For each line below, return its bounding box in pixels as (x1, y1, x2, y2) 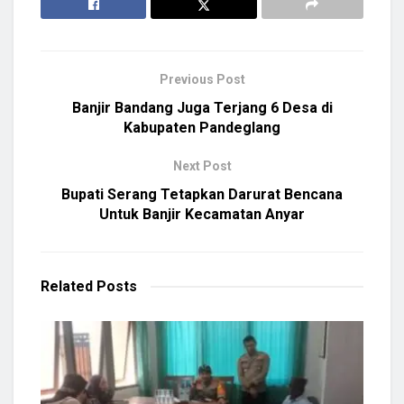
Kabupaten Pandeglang (124, 119, 280, 137)
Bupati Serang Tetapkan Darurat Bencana (61, 186, 343, 204)
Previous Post (159, 72, 245, 87)
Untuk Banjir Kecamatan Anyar (99, 206, 305, 224)
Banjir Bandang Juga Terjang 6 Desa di (71, 99, 333, 117)
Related (41, 278, 93, 296)
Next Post (172, 159, 232, 174)
